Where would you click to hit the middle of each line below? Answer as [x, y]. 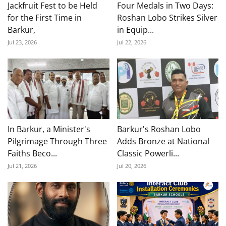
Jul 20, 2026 [131, 166]
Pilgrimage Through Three [57, 142]
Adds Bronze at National [163, 142]
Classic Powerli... [148, 154]
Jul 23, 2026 [22, 42]
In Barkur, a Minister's [49, 129]
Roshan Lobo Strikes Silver [167, 18]
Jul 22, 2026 [131, 42]
